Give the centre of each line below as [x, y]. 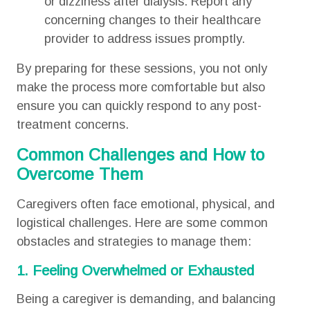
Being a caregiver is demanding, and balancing [146, 299]
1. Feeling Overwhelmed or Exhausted [137, 271]
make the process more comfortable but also [140, 87]
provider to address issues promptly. [144, 39]
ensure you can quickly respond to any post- [139, 106]
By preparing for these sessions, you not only [142, 69]
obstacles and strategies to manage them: [134, 241]
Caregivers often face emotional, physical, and [145, 204]
